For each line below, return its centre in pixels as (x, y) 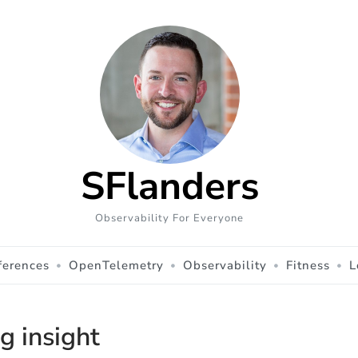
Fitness (308, 265)
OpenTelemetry (116, 265)
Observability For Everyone (169, 218)
